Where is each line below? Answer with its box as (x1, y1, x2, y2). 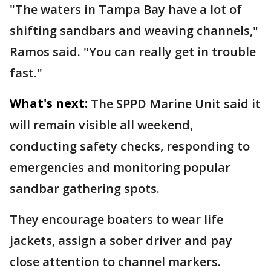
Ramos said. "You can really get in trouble (10, 43, 256, 60)
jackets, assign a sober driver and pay (10, 232, 232, 249)
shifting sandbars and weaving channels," (10, 22, 258, 39)
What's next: (10, 94, 88, 111)
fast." (10, 64, 42, 81)
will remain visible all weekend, (10, 116, 193, 133)
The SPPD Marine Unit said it (91, 95, 261, 112)
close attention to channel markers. (10, 253, 221, 270)
